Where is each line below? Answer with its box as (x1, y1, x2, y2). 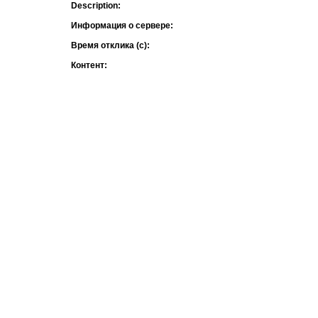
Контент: (71, 60, 107, 70)
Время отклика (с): (71, 40, 150, 50)
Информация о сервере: (71, 21, 173, 31)
